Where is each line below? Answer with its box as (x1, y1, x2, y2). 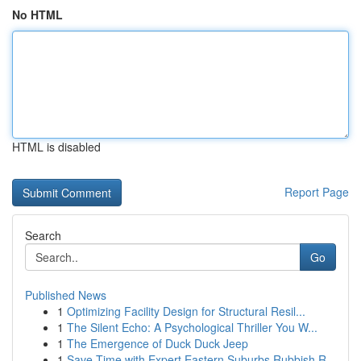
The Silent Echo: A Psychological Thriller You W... (67, 319, 317, 335)
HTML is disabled (12, 139, 101, 155)
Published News (25, 287, 106, 303)
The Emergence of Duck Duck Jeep (67, 335, 248, 351)
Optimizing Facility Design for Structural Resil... (67, 303, 305, 319)
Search (25, 227, 61, 243)
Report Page (284, 184, 349, 200)
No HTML (12, 6, 63, 23)
